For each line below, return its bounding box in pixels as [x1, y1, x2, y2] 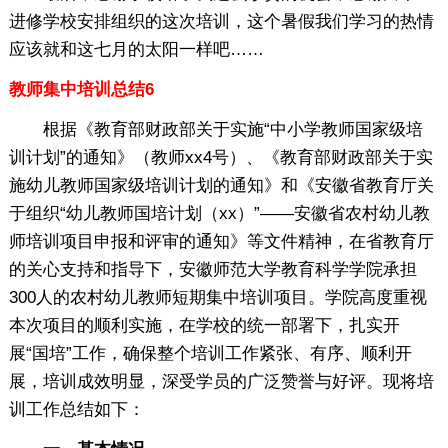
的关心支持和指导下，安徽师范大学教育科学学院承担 [8, 259, 417, 279]
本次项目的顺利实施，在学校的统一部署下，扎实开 [8, 315, 400, 335]
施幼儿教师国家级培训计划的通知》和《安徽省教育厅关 [8, 175, 434, 195]
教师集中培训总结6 [8, 79, 154, 99]
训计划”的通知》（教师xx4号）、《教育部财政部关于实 [8, 147, 433, 167]
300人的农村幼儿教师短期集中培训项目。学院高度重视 [8, 287, 427, 307]
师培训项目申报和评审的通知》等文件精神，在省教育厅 [8, 231, 434, 251]
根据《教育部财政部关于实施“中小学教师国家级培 [8, 119, 423, 139]
